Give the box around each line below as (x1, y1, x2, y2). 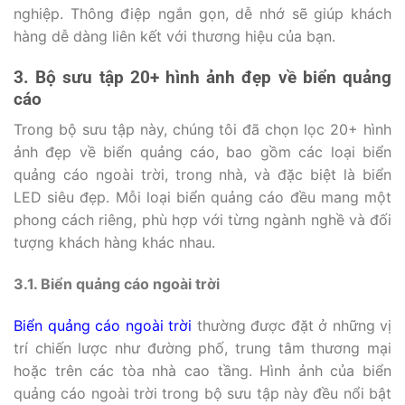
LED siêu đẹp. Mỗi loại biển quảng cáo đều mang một (14, 188, 391, 207)
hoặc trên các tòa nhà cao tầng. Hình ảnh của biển (14, 362, 391, 381)
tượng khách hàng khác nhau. (14, 233, 215, 252)
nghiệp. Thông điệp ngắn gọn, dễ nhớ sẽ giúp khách (14, 5, 391, 24)
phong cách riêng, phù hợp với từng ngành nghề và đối (14, 211, 391, 230)
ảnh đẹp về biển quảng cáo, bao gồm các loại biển (14, 143, 391, 162)
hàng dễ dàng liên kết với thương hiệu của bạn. (14, 27, 335, 46)
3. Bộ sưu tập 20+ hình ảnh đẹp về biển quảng (14, 66, 391, 88)
